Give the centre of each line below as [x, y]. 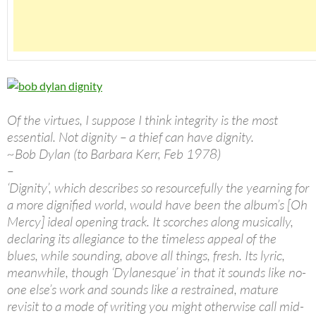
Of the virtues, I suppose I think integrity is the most [142, 120]
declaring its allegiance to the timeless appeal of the [142, 239]
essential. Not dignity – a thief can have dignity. [130, 137]
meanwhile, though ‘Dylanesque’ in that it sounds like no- [157, 273]
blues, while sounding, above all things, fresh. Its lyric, [146, 256]
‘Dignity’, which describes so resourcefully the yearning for [158, 188]
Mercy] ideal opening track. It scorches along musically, [150, 222]
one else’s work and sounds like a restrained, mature [143, 290]
